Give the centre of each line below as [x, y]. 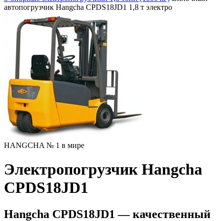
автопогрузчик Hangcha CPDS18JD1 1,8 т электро [88, 7]
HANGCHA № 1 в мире [44, 145]
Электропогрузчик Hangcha [103, 169]
